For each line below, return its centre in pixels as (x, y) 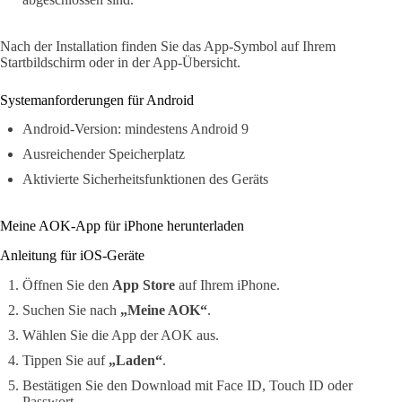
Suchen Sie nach (71, 310)
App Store (144, 284)
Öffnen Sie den (67, 284)
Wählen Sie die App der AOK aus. (121, 335)
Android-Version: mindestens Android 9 (135, 129)
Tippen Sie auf (66, 360)
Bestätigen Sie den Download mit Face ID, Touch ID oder (188, 385)
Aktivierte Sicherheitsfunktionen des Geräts (145, 179)
